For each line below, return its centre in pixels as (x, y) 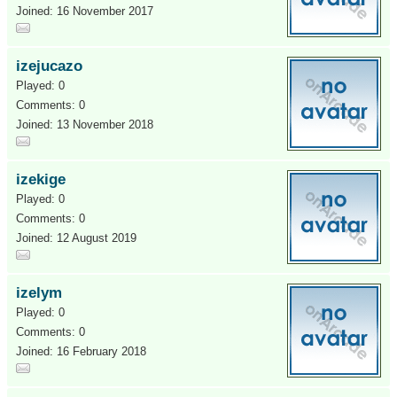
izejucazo (49, 66)
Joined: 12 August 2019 (76, 238)
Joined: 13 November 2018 (85, 125)
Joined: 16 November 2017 (85, 11)
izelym (39, 293)
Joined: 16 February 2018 (81, 351)
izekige (41, 179)
